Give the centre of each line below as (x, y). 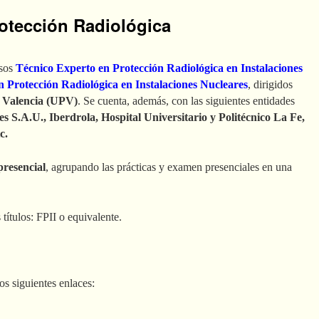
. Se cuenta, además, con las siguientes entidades (186, 100)
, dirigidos (270, 84)
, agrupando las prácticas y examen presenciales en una (169, 167)
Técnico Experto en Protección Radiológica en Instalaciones (159, 68)
